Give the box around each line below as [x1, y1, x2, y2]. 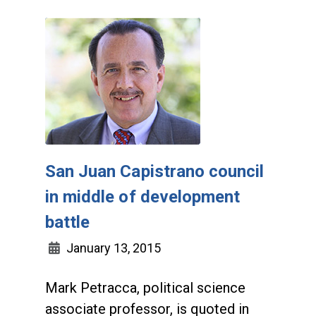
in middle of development [45, 187, 241, 207]
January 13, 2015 [63, 241, 161, 255]
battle [45, 212, 90, 232]
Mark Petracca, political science [45, 279, 245, 296]
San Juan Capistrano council [45, 162, 265, 181]
